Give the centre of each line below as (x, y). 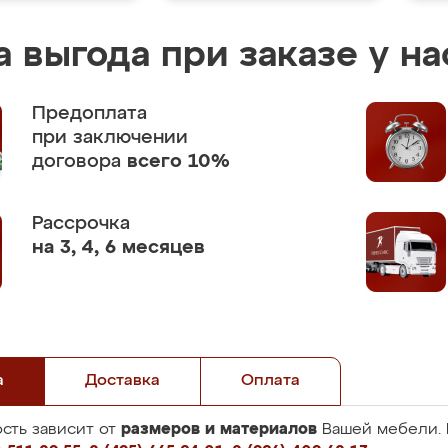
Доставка (122, 381)
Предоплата (89, 113)
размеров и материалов (219, 429)
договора (79, 161)
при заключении (110, 137)
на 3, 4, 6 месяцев (118, 247)
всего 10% (178, 161)
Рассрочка (81, 223)
